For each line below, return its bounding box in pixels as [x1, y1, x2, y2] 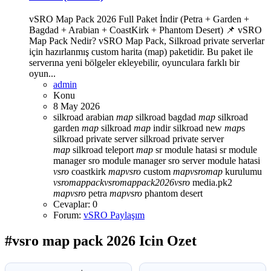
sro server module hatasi [168, 155, 260, 166]
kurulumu [223, 166, 262, 177]
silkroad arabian [53, 112, 116, 123]
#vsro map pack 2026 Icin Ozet [5, 233, 197, 249]
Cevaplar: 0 [53, 199, 97, 210]
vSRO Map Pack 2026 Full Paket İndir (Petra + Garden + [29, 14, 249, 25]
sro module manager [88, 155, 168, 166]
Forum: [53, 210, 83, 221]
